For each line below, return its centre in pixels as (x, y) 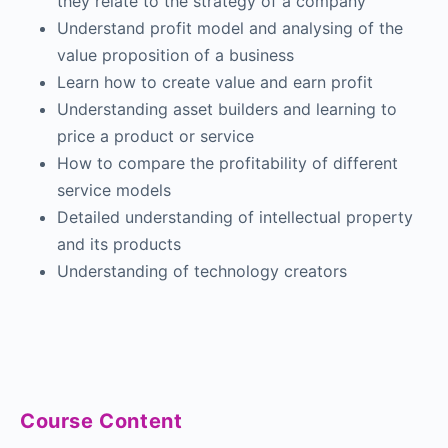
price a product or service (155, 135)
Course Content (101, 420)
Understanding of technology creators (202, 270)
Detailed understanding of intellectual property (235, 216)
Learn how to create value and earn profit (215, 81)
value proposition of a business (175, 54)
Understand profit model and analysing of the (230, 27)
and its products (119, 243)
